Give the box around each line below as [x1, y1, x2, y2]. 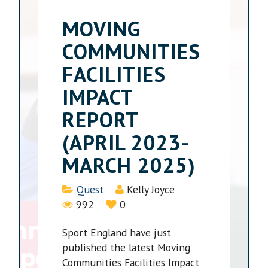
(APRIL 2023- [62, 128, 190, 156]
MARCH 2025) [62, 151, 196, 179]
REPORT [62, 105, 139, 133]
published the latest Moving [62, 240, 191, 254]
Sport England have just [62, 225, 172, 239]
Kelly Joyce [127, 182, 175, 196]
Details [62, 181, 95, 196]
